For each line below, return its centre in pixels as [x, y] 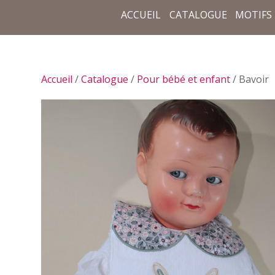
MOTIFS [254, 14]
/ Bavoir [250, 79]
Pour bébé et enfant [184, 79]
